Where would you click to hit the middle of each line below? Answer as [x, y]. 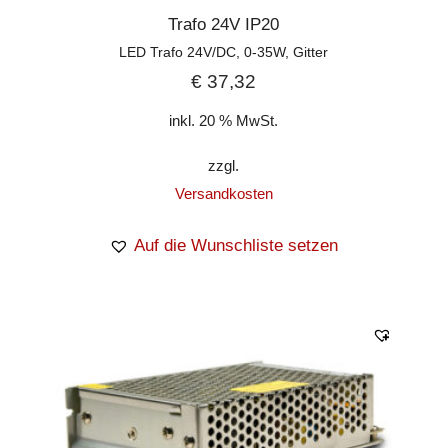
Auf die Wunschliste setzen [236, 245]
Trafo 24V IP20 [224, 24]
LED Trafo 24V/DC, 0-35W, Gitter [224, 51]
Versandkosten [223, 193]
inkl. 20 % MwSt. [224, 120]
